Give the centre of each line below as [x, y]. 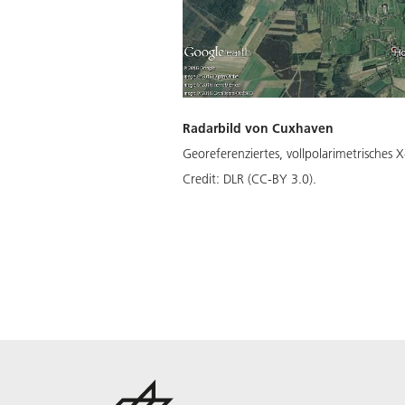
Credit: [203, 179]
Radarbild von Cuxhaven [258, 128]
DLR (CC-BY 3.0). [270, 179]
